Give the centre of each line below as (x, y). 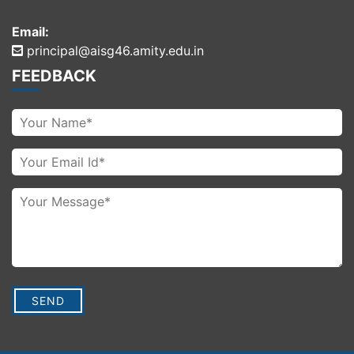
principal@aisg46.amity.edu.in (115, 51)
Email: (30, 32)
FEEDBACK (54, 76)
